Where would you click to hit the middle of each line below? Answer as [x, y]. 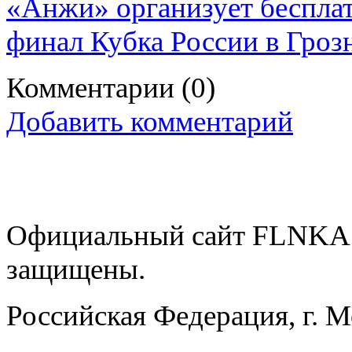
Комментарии [94, 87]
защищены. [76, 269]
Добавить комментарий [150, 121]
